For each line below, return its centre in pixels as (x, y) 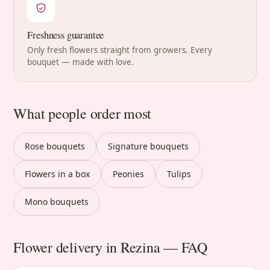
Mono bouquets (57, 201)
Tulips (179, 174)
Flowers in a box (58, 174)
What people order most (83, 113)
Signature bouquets (149, 146)
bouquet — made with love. (81, 62)
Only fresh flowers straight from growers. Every (120, 50)
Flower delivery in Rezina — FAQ (110, 247)
